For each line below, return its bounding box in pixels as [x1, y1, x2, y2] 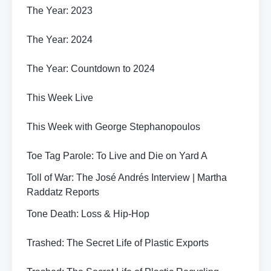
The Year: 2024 [27, 34, 93, 45]
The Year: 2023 [27, 5, 93, 16]
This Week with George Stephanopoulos [27, 122, 200, 132]
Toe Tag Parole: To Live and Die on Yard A [27, 151, 207, 161]
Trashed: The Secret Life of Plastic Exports [27, 238, 209, 248]
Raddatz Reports [27, 187, 99, 197]
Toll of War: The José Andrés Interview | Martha [27, 172, 227, 183]
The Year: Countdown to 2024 [27, 64, 155, 74]
